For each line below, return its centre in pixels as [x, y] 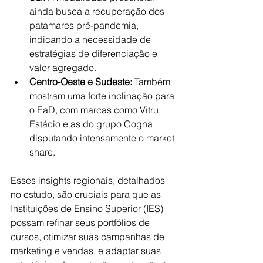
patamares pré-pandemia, [85, 25]
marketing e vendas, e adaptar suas [87, 251]
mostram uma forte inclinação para [103, 96]
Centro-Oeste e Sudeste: [81, 82]
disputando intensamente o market [103, 138]
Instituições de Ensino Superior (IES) [88, 208]
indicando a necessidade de [91, 39]
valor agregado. [63, 68]
